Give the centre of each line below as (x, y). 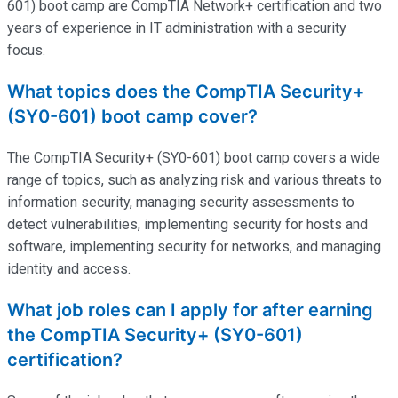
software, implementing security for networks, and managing (194, 246)
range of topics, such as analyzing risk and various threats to (195, 179)
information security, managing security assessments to (181, 202)
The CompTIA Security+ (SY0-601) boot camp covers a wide (194, 157)
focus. (26, 50)
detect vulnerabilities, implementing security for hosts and (187, 224)
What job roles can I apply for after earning (190, 310)
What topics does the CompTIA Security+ (186, 91)
